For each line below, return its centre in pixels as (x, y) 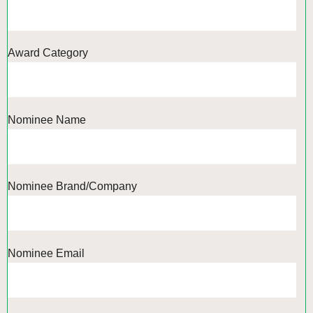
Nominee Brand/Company (72, 187)
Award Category (48, 53)
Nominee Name (47, 119)
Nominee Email (46, 253)
